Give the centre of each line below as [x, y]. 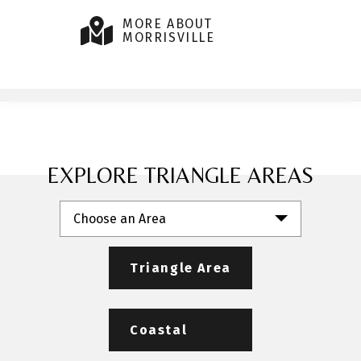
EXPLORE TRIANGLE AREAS [180, 175]
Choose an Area [120, 218]
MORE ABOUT [168, 23]
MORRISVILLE [169, 37]
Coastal [159, 330]
